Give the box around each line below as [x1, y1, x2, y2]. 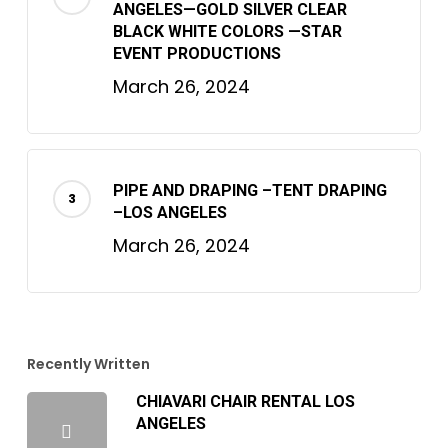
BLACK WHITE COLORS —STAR [112, 22, 342, 42]
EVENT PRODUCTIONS [112, 44, 281, 64]
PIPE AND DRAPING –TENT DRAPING [112, 181, 387, 201]
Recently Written [26, 354, 150, 375]
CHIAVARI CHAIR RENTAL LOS [135, 392, 355, 412]
